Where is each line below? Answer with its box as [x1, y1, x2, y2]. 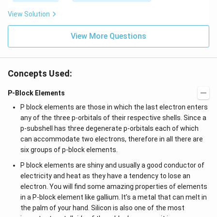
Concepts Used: [8, 68, 72, 78]
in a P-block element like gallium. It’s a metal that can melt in [20, 193, 207, 201]
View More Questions [71, 31, 146, 41]
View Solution [8, 10, 50, 18]
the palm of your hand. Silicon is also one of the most [20, 204, 185, 212]
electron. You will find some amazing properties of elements [20, 183, 207, 190]
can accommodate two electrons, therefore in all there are [20, 135, 203, 143]
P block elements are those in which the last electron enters [20, 103, 208, 111]
